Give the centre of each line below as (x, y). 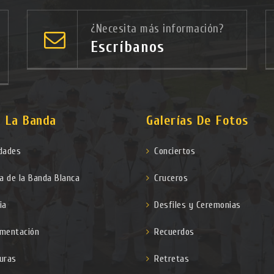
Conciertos (175, 151)
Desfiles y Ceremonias (198, 205)
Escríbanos (128, 47)
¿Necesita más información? (157, 29)
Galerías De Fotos (197, 120)
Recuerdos (174, 232)
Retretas (172, 259)
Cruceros (171, 178)
